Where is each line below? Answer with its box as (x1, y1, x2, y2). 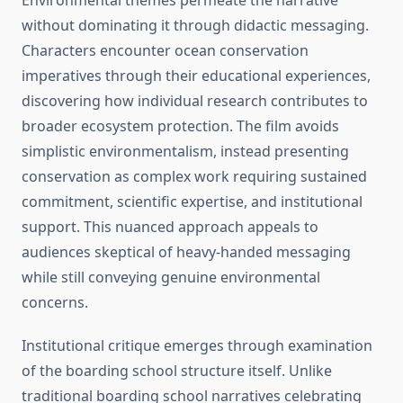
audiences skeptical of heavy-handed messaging (22, 242, 351, 263)
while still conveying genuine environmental (22, 267, 320, 288)
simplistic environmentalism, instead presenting (22, 141, 349, 162)
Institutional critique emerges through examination (22, 336, 372, 356)
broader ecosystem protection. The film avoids (22, 116, 339, 137)
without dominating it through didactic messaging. (22, 15, 369, 36)
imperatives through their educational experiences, (22, 66, 371, 86)
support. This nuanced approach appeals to (22, 217, 318, 237)
